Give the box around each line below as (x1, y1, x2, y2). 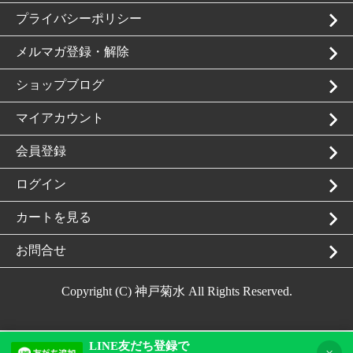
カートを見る (16, 210, 91, 225)
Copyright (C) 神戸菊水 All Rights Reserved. (61, 284, 292, 299)
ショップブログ (16, 78, 104, 92)
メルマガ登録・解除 (16, 45, 129, 59)
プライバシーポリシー (16, 12, 142, 26)
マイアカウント (16, 111, 104, 125)
